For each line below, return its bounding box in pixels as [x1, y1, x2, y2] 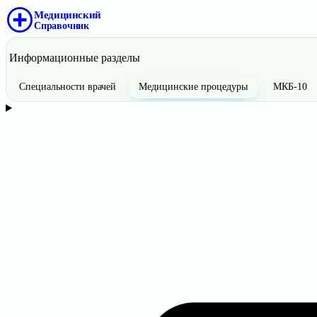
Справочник [34, 20, 89, 31]
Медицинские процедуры [139, 81, 248, 92]
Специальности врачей [19, 81, 116, 92]
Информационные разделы [9, 52, 140, 64]
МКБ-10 [273, 81, 307, 92]
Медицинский [34, 8, 101, 21]
